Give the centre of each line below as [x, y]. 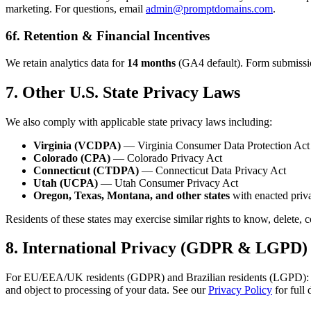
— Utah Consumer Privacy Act [168, 183]
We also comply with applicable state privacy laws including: [139, 121]
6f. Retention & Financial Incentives [108, 36]
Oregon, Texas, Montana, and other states [132, 195]
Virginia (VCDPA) [77, 145]
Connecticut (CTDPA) [86, 170]
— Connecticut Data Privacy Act [212, 170]
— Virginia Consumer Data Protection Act [215, 145]
